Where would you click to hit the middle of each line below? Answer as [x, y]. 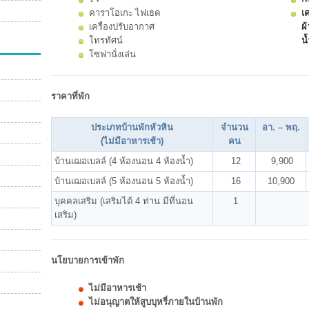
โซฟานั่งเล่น [112, 54]
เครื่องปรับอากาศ [122, 26]
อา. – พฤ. [281, 127]
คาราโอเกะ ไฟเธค [125, 12]
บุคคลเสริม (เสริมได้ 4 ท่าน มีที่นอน [124, 201]
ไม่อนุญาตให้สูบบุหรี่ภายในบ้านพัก [157, 301]
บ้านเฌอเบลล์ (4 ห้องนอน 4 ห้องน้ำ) [124, 161]
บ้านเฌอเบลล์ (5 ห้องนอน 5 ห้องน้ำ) [124, 181]
